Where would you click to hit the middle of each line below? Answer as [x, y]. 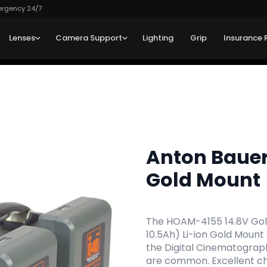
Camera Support [89, 38]
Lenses [22, 38]
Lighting [158, 38]
